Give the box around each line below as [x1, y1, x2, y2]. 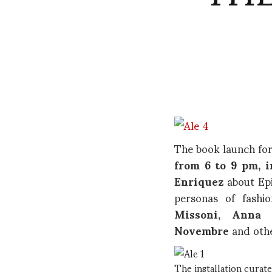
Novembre [174, 213, 229, 246]
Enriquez [174, 164, 223, 197]
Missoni [174, 197, 218, 229]
